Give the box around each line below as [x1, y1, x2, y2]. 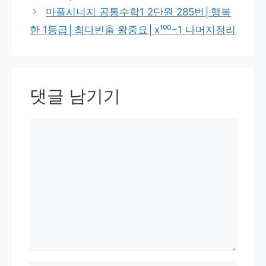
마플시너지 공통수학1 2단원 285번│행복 [46, 6, 232, 18]
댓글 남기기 [30, 85, 121, 107]
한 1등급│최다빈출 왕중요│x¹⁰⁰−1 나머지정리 [30, 24, 236, 36]
